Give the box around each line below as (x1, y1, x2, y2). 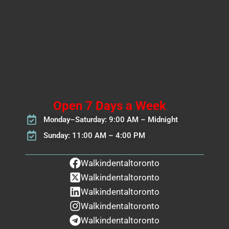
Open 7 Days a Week (53, 98, 166, 113)
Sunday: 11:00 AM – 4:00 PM (43, 130, 146, 140)
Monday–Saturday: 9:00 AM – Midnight (43, 114, 178, 124)
